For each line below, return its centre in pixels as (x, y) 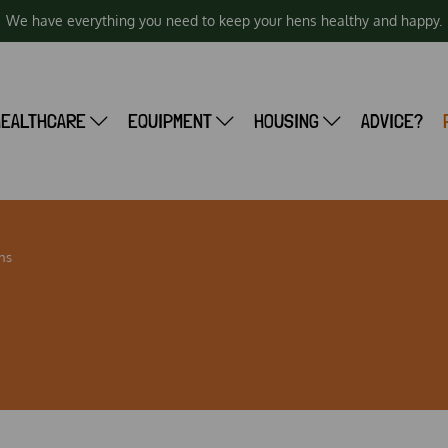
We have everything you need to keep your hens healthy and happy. (224, 20)
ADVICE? (391, 121)
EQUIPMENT (171, 121)
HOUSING (288, 121)
